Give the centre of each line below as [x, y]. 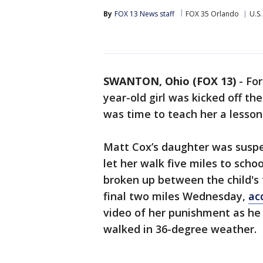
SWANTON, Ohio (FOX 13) [170, 81]
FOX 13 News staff [144, 14]
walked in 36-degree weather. [180, 229]
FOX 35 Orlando [212, 14]
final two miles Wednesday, [176, 196]
